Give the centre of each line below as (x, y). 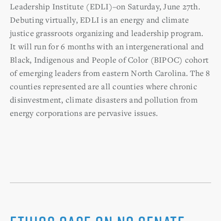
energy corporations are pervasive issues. (84, 113)
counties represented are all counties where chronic (104, 86)
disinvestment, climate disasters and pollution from (104, 99)
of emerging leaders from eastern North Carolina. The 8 (110, 73)
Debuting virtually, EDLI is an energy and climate (100, 19)
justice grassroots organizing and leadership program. (107, 33)
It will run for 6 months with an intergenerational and (107, 46)
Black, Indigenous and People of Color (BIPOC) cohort (109, 59)
